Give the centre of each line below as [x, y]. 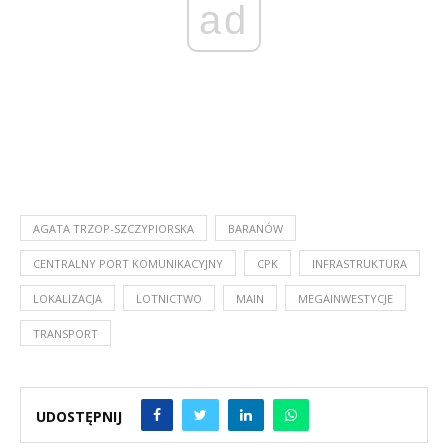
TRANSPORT [65, 333]
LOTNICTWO [169, 298]
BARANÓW [255, 228]
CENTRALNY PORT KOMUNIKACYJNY [128, 263]
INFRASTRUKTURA [359, 263]
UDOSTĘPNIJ [79, 416]
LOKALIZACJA [67, 298]
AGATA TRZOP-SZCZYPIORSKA [113, 228]
